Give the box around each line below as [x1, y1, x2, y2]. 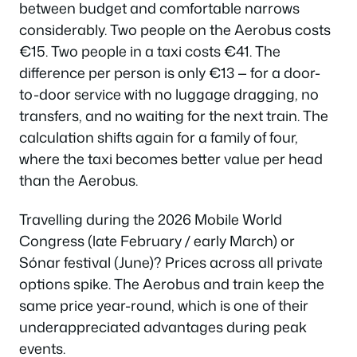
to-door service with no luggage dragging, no [19, 83, 319, 104]
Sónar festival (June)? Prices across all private [19, 252, 323, 273]
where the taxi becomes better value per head [19, 147, 323, 169]
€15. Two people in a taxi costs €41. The [19, 40, 280, 61]
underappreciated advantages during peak [19, 316, 307, 337]
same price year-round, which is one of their [19, 295, 308, 316]
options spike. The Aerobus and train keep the [19, 273, 324, 294]
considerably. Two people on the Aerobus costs [19, 18, 331, 40]
